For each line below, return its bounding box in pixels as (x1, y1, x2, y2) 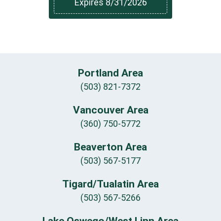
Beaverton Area (74, 141, 147, 153)
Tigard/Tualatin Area (62, 178, 159, 190)
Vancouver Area (73, 104, 148, 116)
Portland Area (78, 67, 143, 79)
